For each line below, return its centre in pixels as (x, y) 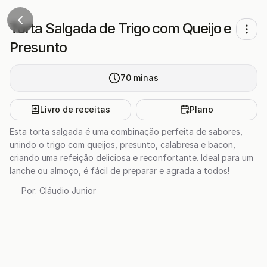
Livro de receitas (75, 109)
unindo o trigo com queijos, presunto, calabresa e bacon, (122, 145)
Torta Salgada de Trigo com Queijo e (120, 28)
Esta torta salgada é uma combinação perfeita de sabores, (126, 131)
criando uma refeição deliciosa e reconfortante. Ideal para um (131, 158)
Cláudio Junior (68, 190)
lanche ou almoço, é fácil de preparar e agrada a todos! (119, 171)
